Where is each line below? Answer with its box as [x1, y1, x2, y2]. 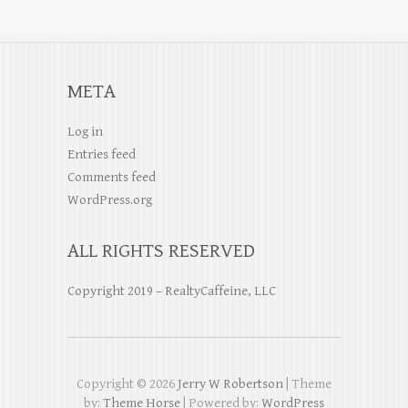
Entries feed [67, 146, 136, 162]
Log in [67, 123, 103, 139]
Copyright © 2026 [76, 375, 178, 392]
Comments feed [67, 168, 156, 185]
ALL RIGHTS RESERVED [67, 239, 255, 262]
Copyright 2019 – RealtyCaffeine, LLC [67, 282, 276, 299]
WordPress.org [67, 191, 152, 208]
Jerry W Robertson [178, 375, 283, 392]
